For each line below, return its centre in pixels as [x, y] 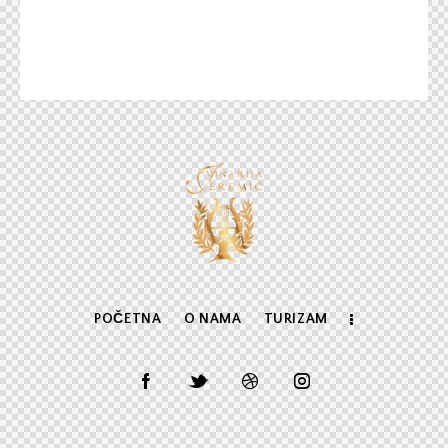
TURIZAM [295, 318]
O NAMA [212, 318]
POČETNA [128, 318]
